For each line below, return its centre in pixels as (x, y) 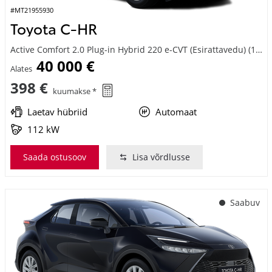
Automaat (176, 93)
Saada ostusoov (54, 138)
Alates (21, 51)
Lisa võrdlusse (161, 138)
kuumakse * (74, 73)
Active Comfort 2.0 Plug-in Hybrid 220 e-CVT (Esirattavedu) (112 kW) (259, 32)
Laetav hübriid (57, 93)
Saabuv (245, 184)
